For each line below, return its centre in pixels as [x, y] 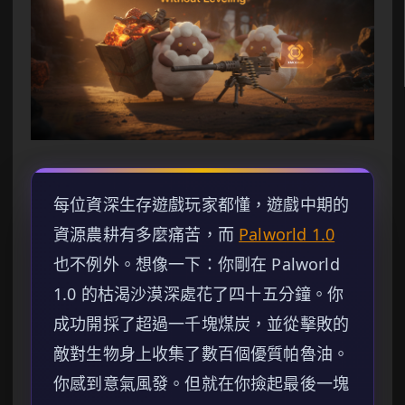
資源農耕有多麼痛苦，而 [146, 235]
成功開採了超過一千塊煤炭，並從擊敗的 [202, 324]
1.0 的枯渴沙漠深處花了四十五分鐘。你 [199, 294]
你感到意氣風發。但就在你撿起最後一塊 [202, 384]
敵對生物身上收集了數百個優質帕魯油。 [202, 354]
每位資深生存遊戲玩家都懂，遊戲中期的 [202, 205]
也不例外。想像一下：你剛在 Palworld [197, 264]
